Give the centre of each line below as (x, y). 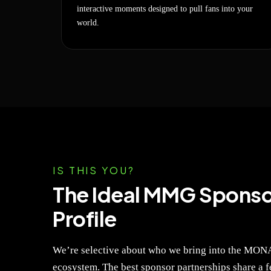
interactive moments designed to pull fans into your (165, 9)
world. (88, 23)
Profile (85, 219)
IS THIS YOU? (94, 170)
